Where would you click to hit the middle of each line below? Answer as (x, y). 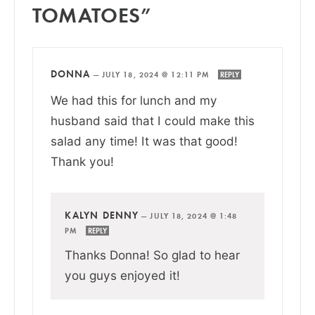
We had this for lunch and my (134, 100)
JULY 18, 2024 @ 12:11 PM (157, 74)
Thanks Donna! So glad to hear (152, 255)
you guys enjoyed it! (122, 275)
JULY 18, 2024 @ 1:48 (194, 216)
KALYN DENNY (102, 215)
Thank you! (82, 161)
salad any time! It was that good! (144, 141)
